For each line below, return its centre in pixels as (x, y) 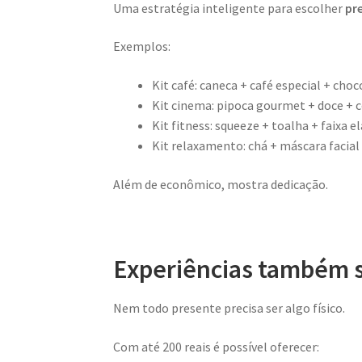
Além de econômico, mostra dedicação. (221, 184)
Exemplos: (142, 46)
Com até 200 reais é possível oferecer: (217, 346)
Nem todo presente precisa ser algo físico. (229, 308)
